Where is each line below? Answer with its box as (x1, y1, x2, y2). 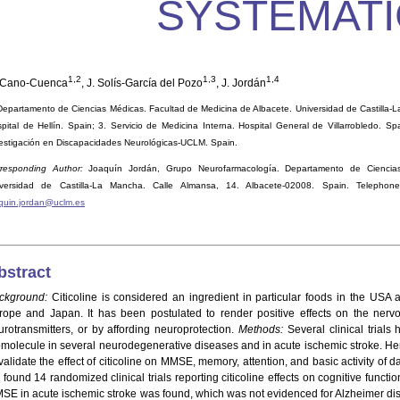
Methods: (238, 323, 287, 336)
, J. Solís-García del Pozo (81, 77, 203, 89)
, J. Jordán (216, 77, 266, 89)
